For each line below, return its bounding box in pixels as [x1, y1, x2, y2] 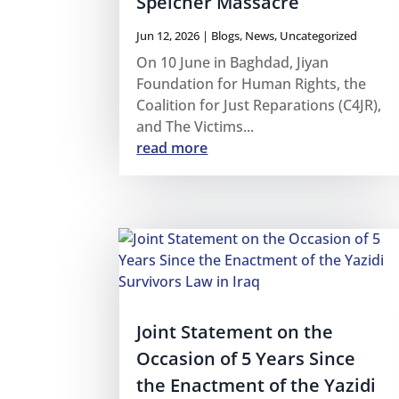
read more [136, 138, 208, 159]
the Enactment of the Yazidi [136, 372, 377, 397]
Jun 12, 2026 [136, 28, 200, 45]
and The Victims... [136, 117, 255, 137]
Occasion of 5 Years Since [136, 346, 356, 370]
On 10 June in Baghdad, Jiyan [136, 53, 330, 73]
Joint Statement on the [136, 319, 334, 344]
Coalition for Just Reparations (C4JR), [136, 95, 382, 116]
